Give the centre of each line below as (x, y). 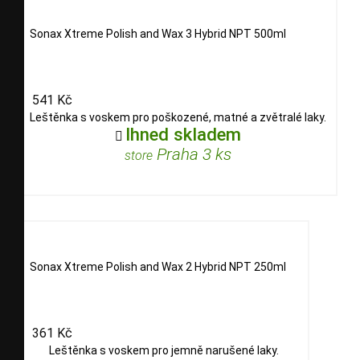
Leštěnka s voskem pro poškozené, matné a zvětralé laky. (178, 118)
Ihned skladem (183, 135)
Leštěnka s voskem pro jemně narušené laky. (164, 351)
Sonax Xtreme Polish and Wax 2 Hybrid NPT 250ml (158, 266)
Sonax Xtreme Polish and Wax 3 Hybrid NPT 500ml (158, 33)
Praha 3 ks (192, 155)
